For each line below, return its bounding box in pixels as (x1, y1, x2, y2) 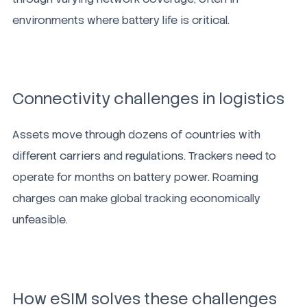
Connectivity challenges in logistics (12, 88, 284, 110)
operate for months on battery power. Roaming (12, 170, 258, 185)
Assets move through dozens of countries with (12, 127, 260, 143)
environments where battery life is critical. (12, 12, 230, 27)
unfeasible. (12, 212, 68, 228)
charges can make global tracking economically (12, 191, 260, 206)
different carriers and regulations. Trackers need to (12, 149, 276, 164)
